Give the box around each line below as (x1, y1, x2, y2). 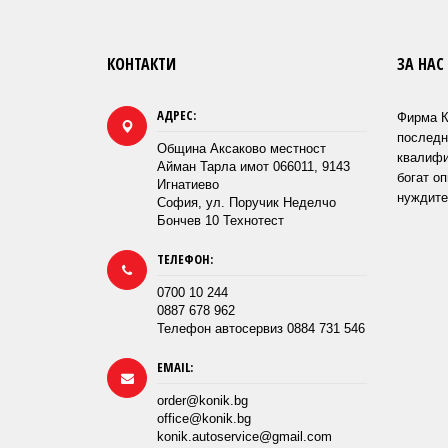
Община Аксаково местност (157, 141, 326, 157)
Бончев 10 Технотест (157, 213, 284, 229)
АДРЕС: (157, 106, 196, 125)
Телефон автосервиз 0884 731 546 (157, 321, 365, 337)
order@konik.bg (157, 393, 248, 409)
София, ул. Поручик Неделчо (157, 195, 336, 211)
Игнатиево (157, 177, 219, 193)
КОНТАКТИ (107, 53, 176, 76)
